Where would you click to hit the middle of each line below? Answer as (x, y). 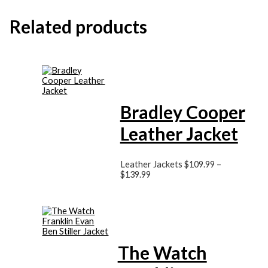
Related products (78, 27)
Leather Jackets (152, 165)
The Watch (162, 252)
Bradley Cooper (182, 112)
